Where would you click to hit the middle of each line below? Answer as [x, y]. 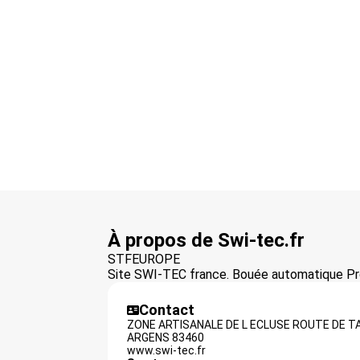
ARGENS [149, 337]
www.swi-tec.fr [167, 350]
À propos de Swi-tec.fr [207, 240]
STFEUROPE [144, 259]
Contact [167, 310]
